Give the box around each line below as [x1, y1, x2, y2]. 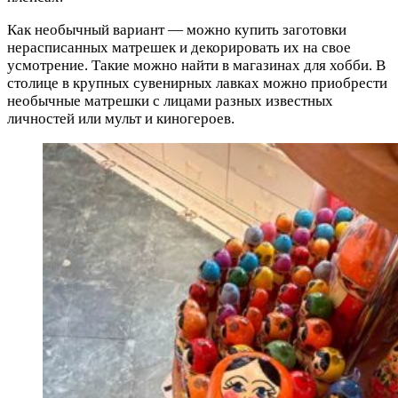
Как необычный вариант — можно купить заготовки [7, 20, 346, 38]
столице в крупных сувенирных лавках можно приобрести [7, 74, 387, 92]
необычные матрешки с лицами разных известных [7, 92, 333, 109]
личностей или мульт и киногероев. [7, 109, 235, 127]
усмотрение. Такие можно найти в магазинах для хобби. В [7, 56, 386, 74]
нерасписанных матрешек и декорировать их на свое [7, 38, 351, 56]
